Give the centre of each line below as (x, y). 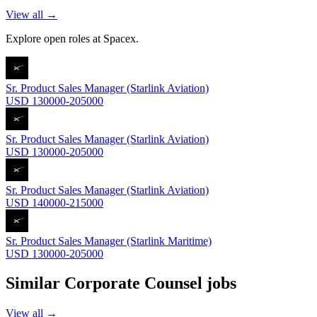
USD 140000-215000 (54, 202)
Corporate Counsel (133, 283)
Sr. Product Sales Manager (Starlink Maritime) (109, 241)
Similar (35, 283)
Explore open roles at (54, 38)
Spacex (120, 38)
